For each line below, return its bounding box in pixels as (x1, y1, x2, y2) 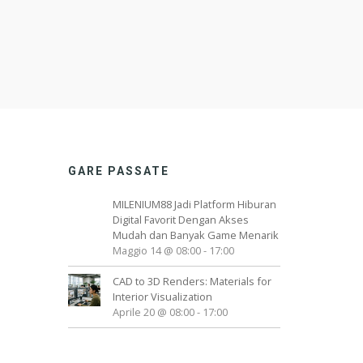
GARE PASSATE (67, 164, 169, 178)
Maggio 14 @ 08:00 (112, 243, 201, 258)
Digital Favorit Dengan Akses (112, 212, 249, 228)
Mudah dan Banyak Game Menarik (112, 228, 279, 243)
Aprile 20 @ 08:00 (112, 305, 194, 320)
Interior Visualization (112, 289, 212, 305)
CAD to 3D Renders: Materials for (112, 274, 271, 289)
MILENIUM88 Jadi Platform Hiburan (112, 197, 276, 212)
